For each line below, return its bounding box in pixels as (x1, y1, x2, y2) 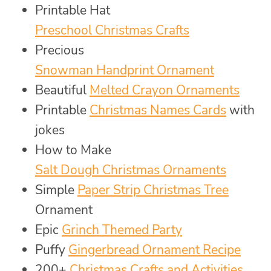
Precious (35, 41, 84, 59)
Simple (35, 181, 77, 198)
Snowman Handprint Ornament (35, 61, 214, 79)
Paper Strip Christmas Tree (77, 181, 229, 198)
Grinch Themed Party (62, 221, 182, 238)
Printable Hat (35, 1, 110, 19)
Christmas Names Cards (90, 101, 226, 119)
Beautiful (35, 81, 90, 99)
